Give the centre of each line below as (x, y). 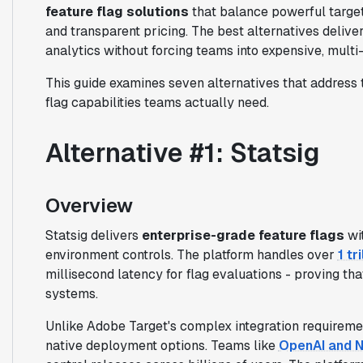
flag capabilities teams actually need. (157, 102)
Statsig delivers (93, 235)
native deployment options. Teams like (162, 345)
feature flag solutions (117, 11)
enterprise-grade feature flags (243, 235)
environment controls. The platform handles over (191, 254)
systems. (71, 293)
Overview (89, 205)
